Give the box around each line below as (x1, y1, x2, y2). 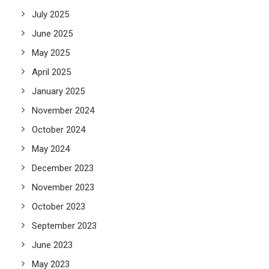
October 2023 (32, 201, 85, 212)
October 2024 (32, 124, 85, 135)
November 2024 (32, 105, 94, 116)
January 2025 (32, 86, 85, 97)
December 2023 (32, 163, 94, 174)
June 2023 (32, 240, 73, 250)
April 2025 (32, 67, 71, 77)
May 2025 (32, 47, 70, 58)
